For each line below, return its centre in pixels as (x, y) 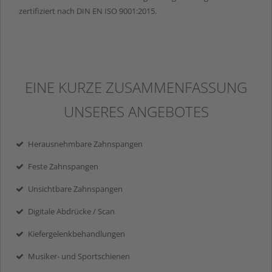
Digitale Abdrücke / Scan (71, 211)
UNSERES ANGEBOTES (136, 111)
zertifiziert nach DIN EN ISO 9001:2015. (88, 11)
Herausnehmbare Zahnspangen (85, 144)
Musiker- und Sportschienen (79, 256)
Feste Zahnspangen (63, 166)
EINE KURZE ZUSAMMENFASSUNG (136, 87)
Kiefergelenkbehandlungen (76, 233)
